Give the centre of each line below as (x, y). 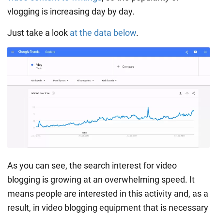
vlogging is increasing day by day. (71, 12)
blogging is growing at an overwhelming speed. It (101, 179)
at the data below (103, 33)
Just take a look (39, 33)
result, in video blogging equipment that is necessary (108, 207)
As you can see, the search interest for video (92, 165)
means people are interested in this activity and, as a (108, 193)
